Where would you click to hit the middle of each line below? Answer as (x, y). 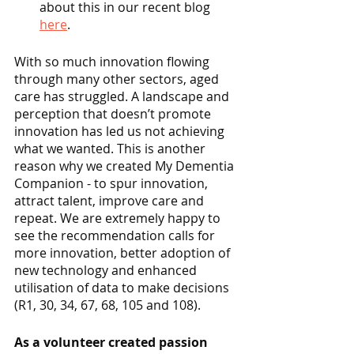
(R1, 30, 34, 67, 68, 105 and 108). (109, 305)
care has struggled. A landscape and (123, 97)
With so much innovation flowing (113, 62)
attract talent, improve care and (111, 201)
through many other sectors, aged (118, 79)
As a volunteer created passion (113, 343)
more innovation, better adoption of (124, 253)
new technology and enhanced (107, 271)
